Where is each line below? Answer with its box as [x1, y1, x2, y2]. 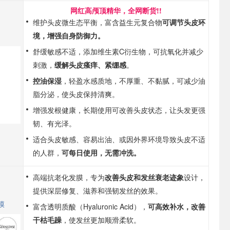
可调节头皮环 [162, 17, 205, 27]
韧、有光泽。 [33, 118, 76, 128]
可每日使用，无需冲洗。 [62, 147, 141, 158]
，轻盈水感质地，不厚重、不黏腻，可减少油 [62, 75, 205, 86]
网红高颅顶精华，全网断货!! [70, 5, 162, 15]
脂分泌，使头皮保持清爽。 [33, 89, 119, 99]
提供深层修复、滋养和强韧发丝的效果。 [33, 185, 162, 196]
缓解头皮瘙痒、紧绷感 [54, 60, 126, 70]
